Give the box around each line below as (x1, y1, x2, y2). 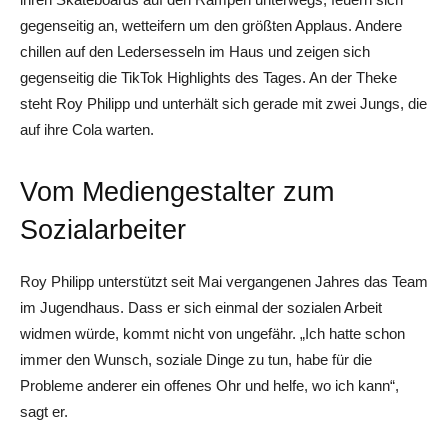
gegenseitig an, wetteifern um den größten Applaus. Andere (20, 17, 402, 34)
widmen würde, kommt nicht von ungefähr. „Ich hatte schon (20, 325, 405, 342)
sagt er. (20, 403, 68, 420)
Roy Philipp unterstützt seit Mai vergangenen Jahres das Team (20, 273, 428, 290)
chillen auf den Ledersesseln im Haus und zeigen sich (20, 43, 370, 60)
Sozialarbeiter (20, 215, 186, 245)
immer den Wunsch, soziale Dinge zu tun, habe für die (20, 351, 372, 368)
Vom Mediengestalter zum (20, 177, 334, 207)
